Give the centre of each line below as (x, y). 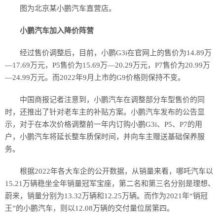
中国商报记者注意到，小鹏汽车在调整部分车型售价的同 (112, 100)
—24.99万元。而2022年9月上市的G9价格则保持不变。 (95, 77)
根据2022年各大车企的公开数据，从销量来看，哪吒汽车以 (116, 171)
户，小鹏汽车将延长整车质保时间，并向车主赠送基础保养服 (105, 137)
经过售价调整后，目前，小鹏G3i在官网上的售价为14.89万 (116, 53)
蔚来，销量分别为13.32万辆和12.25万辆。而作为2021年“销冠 (106, 196)
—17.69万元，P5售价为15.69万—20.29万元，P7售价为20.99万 (108, 65)
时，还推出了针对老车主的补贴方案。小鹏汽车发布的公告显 (105, 112)
